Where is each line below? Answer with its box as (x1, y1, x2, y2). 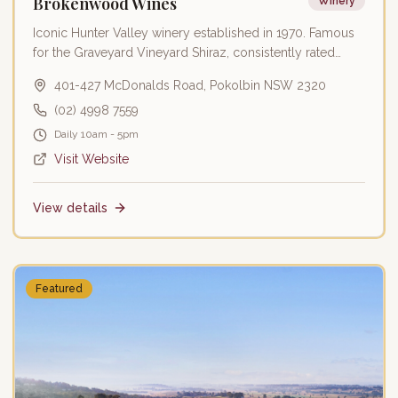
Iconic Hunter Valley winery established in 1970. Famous (33, 26, 354, 41)
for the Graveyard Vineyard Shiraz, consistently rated (33, 45, 335, 60)
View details (33, 201, 107, 216)
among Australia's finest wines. (33, 65, 207, 80)
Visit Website (54, 152, 129, 167)
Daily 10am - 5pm (54, 128, 139, 141)
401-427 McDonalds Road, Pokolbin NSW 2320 (54, 78, 326, 93)
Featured (36, 283, 83, 296)
